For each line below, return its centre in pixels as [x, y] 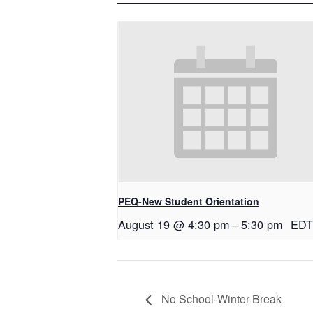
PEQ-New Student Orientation [189, 202]
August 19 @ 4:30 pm [174, 225]
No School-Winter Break [220, 299]
